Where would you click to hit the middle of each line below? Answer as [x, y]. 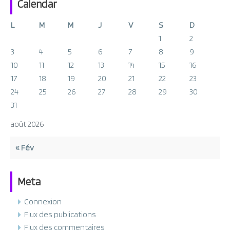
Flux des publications [60, 214]
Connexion [43, 201]
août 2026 [27, 124]
